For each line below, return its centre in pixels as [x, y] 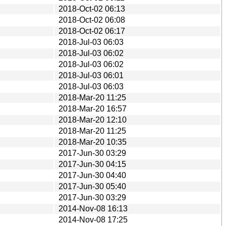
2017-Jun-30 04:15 [92, 164]
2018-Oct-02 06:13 [92, 9]
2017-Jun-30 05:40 [92, 186]
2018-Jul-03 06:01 [91, 75]
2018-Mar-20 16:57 [93, 108]
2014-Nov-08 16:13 [93, 208]
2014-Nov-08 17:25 [93, 219]
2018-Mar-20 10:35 [93, 142]
